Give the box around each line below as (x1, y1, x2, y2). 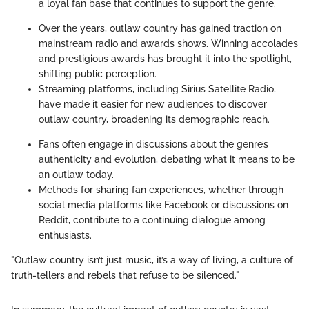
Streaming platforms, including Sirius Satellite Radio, (39, 83, 276, 95)
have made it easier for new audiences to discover (39, 99, 267, 110)
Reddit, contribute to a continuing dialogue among (39, 215, 266, 226)
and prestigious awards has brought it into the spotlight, (39, 53, 292, 65)
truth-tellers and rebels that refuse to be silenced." (11, 270, 239, 281)
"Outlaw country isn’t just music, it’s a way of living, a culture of (11, 255, 293, 266)
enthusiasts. (39, 230, 92, 241)
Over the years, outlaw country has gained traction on (39, 23, 281, 34)
